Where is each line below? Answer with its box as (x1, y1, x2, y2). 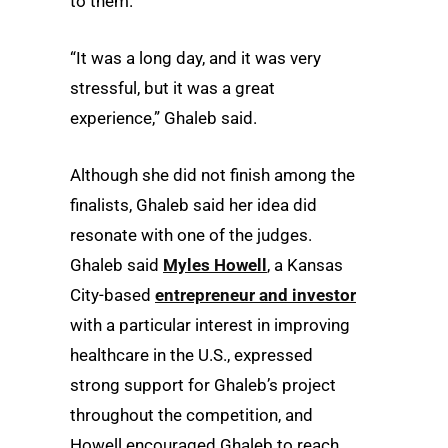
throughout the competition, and (70, 405, 313, 426)
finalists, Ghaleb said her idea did (70, 195, 317, 216)
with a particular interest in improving (70, 315, 350, 336)
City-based (70, 285, 155, 306)
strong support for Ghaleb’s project (70, 375, 336, 396)
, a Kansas (267, 255, 343, 276)
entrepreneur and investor (155, 285, 356, 306)
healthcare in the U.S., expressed (70, 345, 313, 366)
